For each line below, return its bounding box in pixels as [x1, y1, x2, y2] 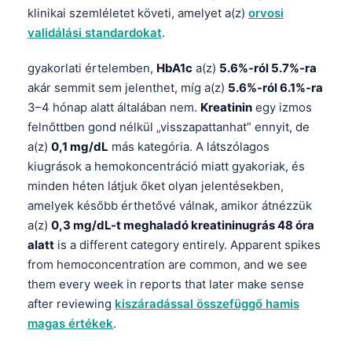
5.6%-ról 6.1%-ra [228, 80, 323, 96]
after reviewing [27, 296, 115, 312]
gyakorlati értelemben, [27, 60, 156, 76]
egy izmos [252, 100, 312, 115]
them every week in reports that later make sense [27, 277, 304, 292]
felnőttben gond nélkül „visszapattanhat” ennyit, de [27, 119, 310, 135]
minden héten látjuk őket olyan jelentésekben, [27, 178, 284, 194]
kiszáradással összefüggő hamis [115, 296, 299, 312]
